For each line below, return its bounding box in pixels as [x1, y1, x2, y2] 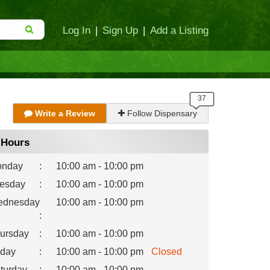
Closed [151, 246, 182, 257]
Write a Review [33, 108, 95, 118]
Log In [63, 25, 90, 36]
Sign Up [102, 25, 138, 36]
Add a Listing [150, 25, 209, 36]
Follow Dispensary [125, 108, 197, 118]
